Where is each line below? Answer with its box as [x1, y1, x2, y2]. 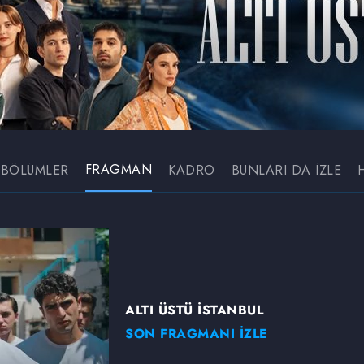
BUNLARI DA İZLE [231, 161, 341, 180]
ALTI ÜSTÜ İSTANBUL [125, 300, 263, 319]
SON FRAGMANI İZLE [125, 323, 268, 343]
